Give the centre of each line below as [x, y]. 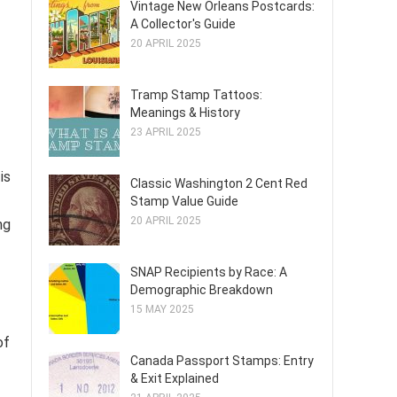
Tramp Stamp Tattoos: [196, 95]
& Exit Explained [175, 378]
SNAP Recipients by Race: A [209, 272]
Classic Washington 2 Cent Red [219, 183]
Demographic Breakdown [202, 290]
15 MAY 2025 [162, 309]
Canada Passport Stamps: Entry [222, 361]
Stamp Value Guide [184, 201]
